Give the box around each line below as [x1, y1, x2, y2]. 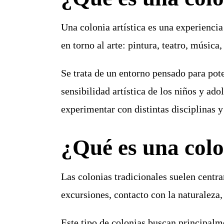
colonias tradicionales [77, 171, 167, 182]
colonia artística [79, 21, 145, 33]
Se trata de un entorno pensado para [60, 67, 208, 79]
